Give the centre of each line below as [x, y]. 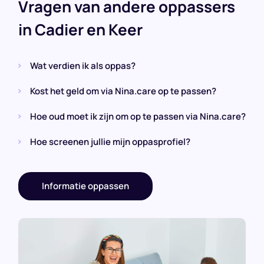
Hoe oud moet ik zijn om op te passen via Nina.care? [138, 117]
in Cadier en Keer [80, 30]
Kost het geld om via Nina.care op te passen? [123, 91]
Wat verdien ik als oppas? [83, 66]
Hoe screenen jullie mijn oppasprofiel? [110, 142]
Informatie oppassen [85, 186]
